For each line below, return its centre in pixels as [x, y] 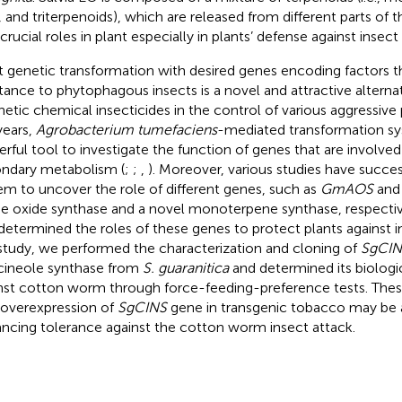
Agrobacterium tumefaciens [126, 129]
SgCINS [142, 307]
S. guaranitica [185, 267]
